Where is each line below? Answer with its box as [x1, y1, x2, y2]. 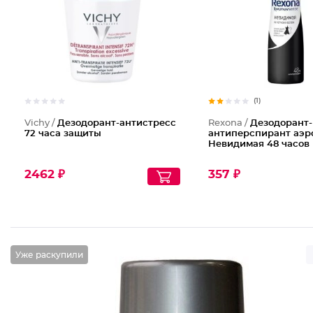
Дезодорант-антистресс [57, 119, 176, 128]
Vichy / [24, 119, 57, 128]
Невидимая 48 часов [208, 140, 310, 149]
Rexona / [208, 119, 250, 128]
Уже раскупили [15, 250, 83, 259]
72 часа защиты [24, 129, 101, 138]
